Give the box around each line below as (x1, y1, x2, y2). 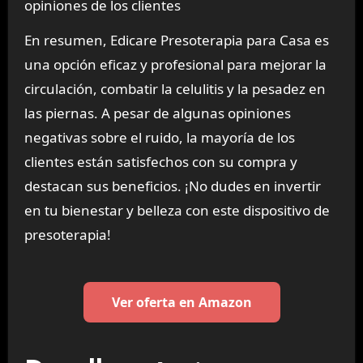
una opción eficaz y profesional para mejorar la (23, 54, 327, 74)
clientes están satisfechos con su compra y (23, 152, 297, 171)
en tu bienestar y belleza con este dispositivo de (23, 200, 330, 220)
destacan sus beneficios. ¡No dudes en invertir (23, 176, 321, 195)
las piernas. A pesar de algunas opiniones (23, 103, 291, 122)
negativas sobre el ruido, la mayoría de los (23, 127, 295, 147)
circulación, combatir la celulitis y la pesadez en (23, 79, 326, 98)
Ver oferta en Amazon (111, 293, 252, 311)
